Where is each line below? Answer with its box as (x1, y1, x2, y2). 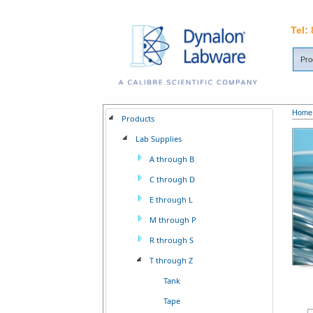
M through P (150, 214, 196, 225)
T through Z (150, 255, 193, 265)
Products (122, 113, 154, 124)
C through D (150, 174, 195, 184)
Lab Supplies (136, 133, 182, 144)
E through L (150, 194, 193, 205)
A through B (150, 154, 194, 164)
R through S (150, 235, 194, 245)
